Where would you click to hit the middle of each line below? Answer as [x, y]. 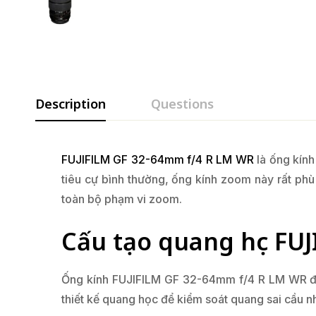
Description [71, 104]
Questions [182, 104]
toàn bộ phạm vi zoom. [122, 199]
